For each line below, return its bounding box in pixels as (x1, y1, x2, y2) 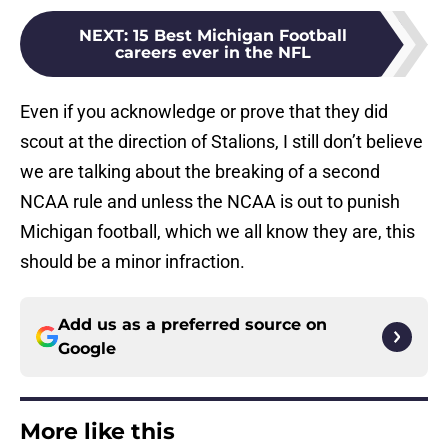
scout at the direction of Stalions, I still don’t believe (20, 131, 423, 153)
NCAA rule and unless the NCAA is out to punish (20, 191, 400, 213)
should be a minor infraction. (20, 251, 245, 273)
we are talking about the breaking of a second (20, 161, 380, 183)
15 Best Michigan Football (133, 26, 347, 46)
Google (58, 339, 116, 359)
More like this (20, 418, 175, 446)
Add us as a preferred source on (58, 315, 327, 335)
